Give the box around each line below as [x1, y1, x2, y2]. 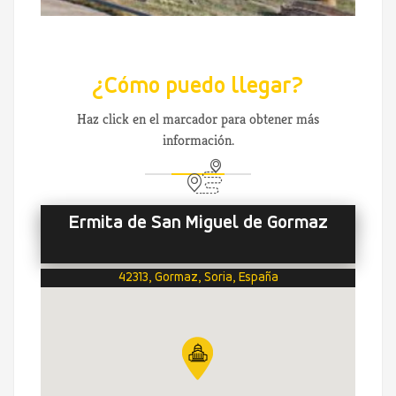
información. [162, 131, 234, 150]
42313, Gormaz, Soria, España [118, 271, 278, 286]
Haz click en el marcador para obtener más [77, 110, 319, 129]
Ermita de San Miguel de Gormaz [68, 214, 328, 233]
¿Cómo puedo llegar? [92, 75, 304, 100]
